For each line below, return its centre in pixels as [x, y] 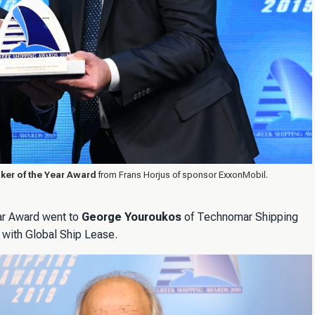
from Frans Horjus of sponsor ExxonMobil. [182, 174]
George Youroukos [131, 217]
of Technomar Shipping [240, 217]
